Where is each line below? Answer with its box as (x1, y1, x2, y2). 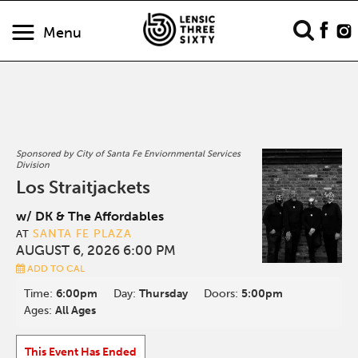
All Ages (55, 304, 97, 317)
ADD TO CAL (25, 263, 86, 274)
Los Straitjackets (16, 177, 151, 198)
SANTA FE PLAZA (33, 227, 133, 241)
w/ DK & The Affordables (16, 209, 165, 224)
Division (16, 160, 50, 170)
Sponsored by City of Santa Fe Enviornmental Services (16, 149, 241, 159)
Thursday (139, 287, 189, 300)
